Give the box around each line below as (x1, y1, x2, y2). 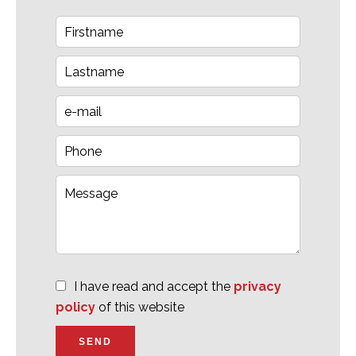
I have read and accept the (74, 279, 234, 294)
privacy (234, 279, 281, 294)
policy (56, 300, 95, 315)
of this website (95, 300, 184, 315)
